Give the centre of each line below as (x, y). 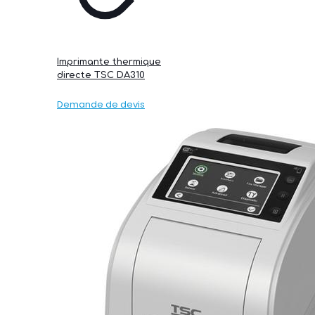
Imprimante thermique (109, 62)
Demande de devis (101, 105)
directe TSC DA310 (101, 76)
